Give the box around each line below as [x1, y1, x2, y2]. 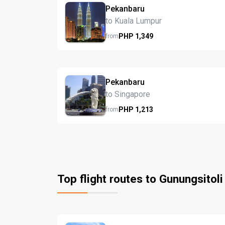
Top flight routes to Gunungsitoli [57, 172, 223, 185]
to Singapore [105, 89, 150, 99]
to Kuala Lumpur [105, 16, 162, 26]
